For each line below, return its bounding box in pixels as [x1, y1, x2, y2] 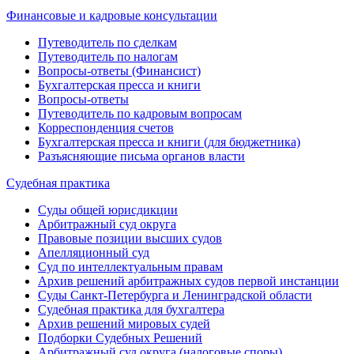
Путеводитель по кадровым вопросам [38, 106, 242, 120]
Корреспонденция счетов [38, 120, 174, 134]
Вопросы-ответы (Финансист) [38, 63, 201, 77]
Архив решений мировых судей [38, 316, 210, 330]
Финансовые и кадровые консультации [6, 8, 217, 22]
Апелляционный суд [38, 245, 149, 259]
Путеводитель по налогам [38, 49, 178, 63]
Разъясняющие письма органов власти [38, 149, 245, 163]
